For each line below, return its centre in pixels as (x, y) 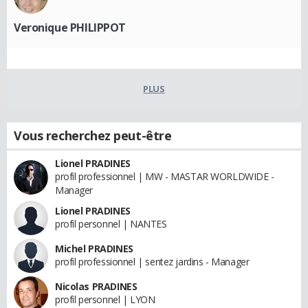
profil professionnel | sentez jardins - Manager (152, 262)
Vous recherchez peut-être (93, 136)
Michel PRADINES (94, 249)
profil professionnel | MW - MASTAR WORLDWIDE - (165, 177)
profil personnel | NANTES (111, 224)
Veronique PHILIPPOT (70, 28)
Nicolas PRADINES (96, 287)
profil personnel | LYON (105, 300)
